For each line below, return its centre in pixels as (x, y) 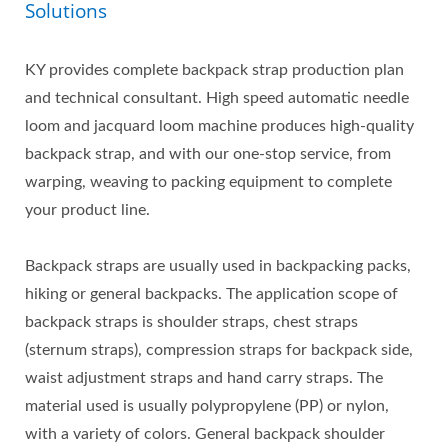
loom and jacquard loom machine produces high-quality (219, 126)
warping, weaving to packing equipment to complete (208, 182)
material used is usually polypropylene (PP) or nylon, (207, 406)
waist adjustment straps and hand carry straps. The (204, 378)
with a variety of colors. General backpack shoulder (205, 434)
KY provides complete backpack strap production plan (214, 70)
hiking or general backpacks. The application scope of (211, 294)
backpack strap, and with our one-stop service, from (208, 154)
